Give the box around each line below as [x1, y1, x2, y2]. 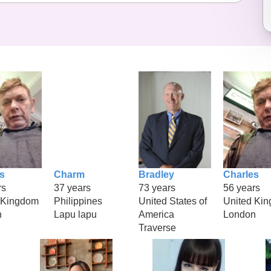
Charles [223, 169, 259, 180]
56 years [223, 182, 260, 193]
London [223, 209, 256, 220]
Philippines [54, 195, 102, 206]
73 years [139, 182, 175, 193]
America [139, 209, 174, 220]
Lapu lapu [54, 209, 97, 220]
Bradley [139, 169, 174, 180]
